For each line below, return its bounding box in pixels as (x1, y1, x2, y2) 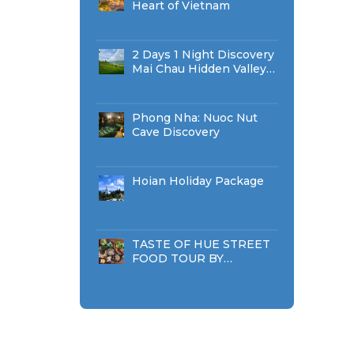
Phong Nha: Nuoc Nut (131, 111, 258, 125)
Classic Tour (131, 76, 201, 90)
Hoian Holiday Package (131, 174, 264, 188)
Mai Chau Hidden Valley (131, 62, 266, 76)
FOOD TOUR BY (131, 251, 224, 265)
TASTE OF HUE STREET (131, 237, 270, 251)
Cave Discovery (131, 125, 220, 139)
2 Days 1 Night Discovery (131, 47, 274, 62)
